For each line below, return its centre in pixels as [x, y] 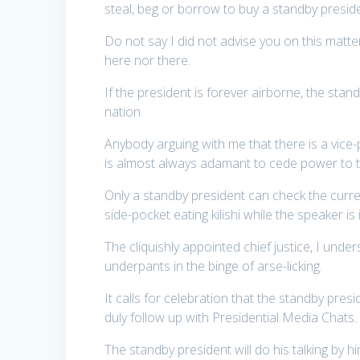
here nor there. [151, 61]
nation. [124, 112]
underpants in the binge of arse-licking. [214, 266]
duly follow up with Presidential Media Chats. [231, 318]
